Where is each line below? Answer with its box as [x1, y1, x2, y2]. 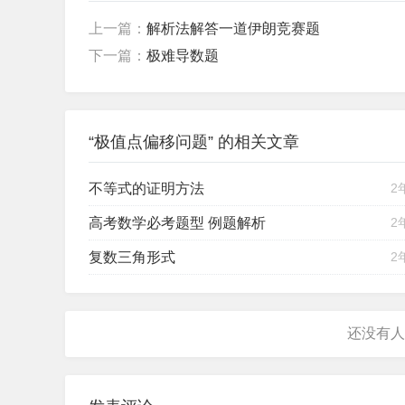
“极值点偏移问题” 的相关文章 [89, 132, 299, 151]
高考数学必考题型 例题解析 [89, 214, 266, 231]
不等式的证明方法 [89, 180, 204, 196]
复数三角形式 [89, 249, 175, 265]
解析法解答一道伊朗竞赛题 [146, 20, 320, 36]
